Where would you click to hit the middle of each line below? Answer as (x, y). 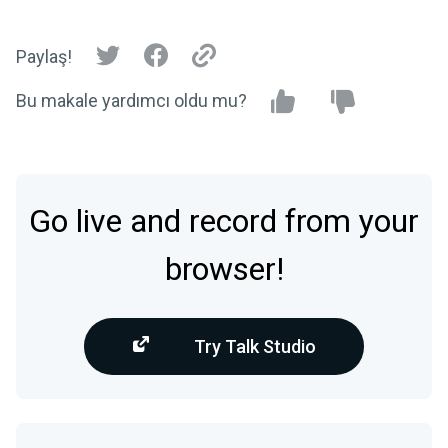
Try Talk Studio (254, 346)
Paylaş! (44, 57)
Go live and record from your (224, 221)
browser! (224, 269)
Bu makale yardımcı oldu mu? (131, 100)
